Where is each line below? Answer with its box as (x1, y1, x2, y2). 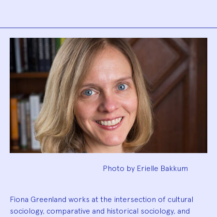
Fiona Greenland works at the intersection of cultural (10, 194, 193, 204)
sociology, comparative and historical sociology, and (10, 206, 190, 216)
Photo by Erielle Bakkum (103, 163, 188, 173)
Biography (9, 38, 95, 58)
